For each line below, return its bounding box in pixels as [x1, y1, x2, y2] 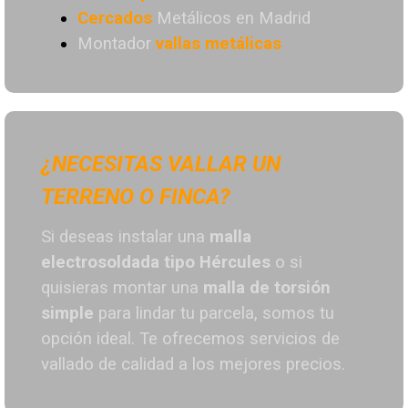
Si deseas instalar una [41, 227, 209, 248]
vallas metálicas [156, 34, 281, 55]
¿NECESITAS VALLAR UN [41, 151, 280, 178]
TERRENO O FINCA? [41, 184, 230, 210]
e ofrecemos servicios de [148, 329, 340, 350]
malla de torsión [203, 278, 331, 299]
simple [41, 303, 94, 324]
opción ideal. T [41, 329, 148, 350]
